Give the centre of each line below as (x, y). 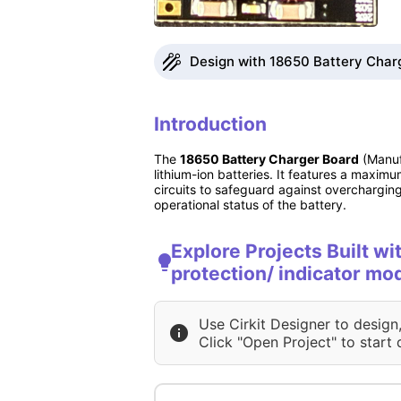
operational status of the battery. (250, 204)
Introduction (210, 124)
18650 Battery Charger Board (269, 158)
